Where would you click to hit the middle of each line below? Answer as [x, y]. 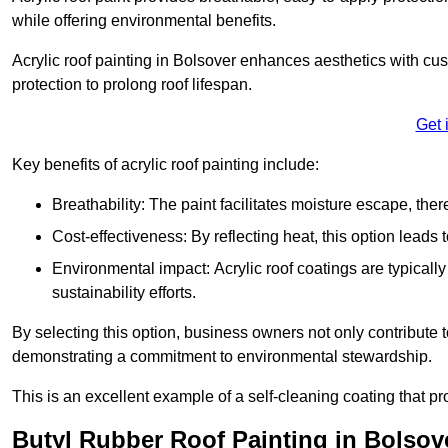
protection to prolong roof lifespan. [132, 85]
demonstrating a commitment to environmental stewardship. [222, 357]
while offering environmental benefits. [144, 21]
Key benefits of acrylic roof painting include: [165, 165]
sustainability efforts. [124, 293]
